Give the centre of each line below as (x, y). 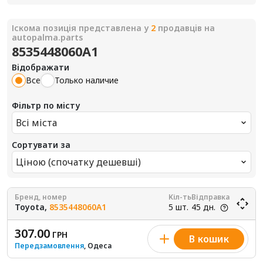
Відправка (210, 197)
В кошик (209, 239)
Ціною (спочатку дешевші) (78, 162)
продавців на (185, 28)
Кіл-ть (180, 197)
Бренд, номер (41, 197)
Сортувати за (41, 145)
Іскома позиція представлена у (81, 28)
